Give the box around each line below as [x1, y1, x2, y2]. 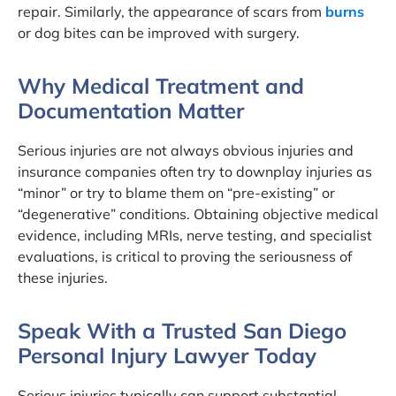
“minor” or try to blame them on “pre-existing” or [18, 183, 335, 202]
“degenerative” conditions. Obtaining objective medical [18, 204, 378, 223]
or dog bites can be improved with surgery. [18, 23, 300, 42]
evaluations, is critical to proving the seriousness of [18, 247, 352, 265]
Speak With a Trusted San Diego [18, 316, 346, 344]
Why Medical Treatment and [18, 72, 304, 99]
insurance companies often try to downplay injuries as [18, 162, 372, 180]
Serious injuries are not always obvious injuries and [18, 141, 354, 159]
